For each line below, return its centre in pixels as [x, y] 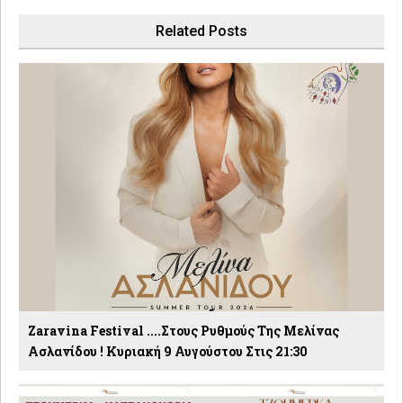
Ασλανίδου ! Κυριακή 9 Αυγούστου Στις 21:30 [168, 351]
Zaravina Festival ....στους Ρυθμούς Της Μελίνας [184, 330]
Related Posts [201, 31]
